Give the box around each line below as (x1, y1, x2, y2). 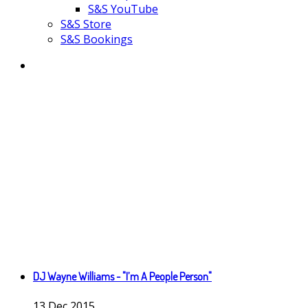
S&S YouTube (88, 1, 158, 16)
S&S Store (60, 16, 111, 32)
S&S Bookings (60, 32, 133, 47)
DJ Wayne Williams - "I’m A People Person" (33, 269, 212, 284)
